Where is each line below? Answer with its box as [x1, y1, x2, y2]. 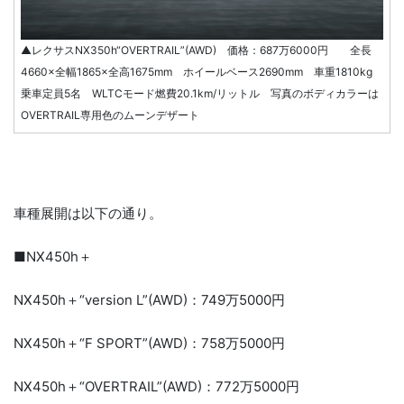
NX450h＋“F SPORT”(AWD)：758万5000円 [14, 335, 285, 353]
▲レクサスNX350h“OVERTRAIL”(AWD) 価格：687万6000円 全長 [21, 43, 372, 58]
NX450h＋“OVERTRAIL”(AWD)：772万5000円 [14, 378, 299, 396]
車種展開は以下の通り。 [14, 205, 162, 223]
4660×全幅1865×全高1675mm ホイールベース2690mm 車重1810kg [21, 65, 383, 79]
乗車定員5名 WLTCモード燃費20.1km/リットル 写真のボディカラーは [21, 87, 379, 101]
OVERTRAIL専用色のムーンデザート [21, 108, 199, 123]
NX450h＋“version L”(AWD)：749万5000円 [14, 291, 285, 309]
